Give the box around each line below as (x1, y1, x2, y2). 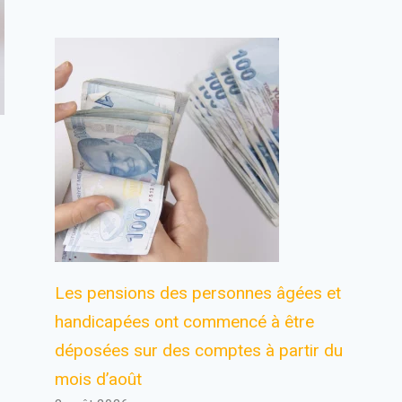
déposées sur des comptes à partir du (55, 340, 344, 361)
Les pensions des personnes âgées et (55, 283, 342, 303)
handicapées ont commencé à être (55, 311, 315, 332)
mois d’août (55, 369, 143, 389)
